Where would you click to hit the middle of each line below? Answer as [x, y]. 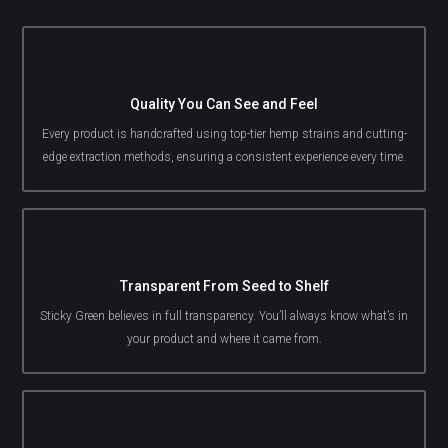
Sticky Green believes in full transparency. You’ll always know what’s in [224, 316]
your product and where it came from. [224, 339]
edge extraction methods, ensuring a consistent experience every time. [224, 157]
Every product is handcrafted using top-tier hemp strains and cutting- [224, 134]
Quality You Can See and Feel [224, 104]
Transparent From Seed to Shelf [224, 286]
